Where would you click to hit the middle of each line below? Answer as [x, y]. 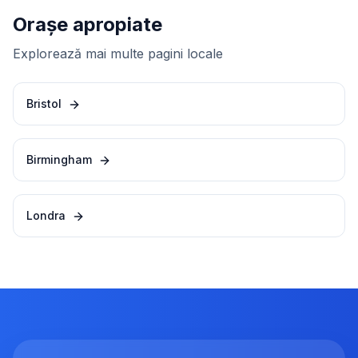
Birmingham [59, 159]
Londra [46, 215]
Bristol [44, 103]
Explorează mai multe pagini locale [118, 54]
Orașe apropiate [88, 24]
